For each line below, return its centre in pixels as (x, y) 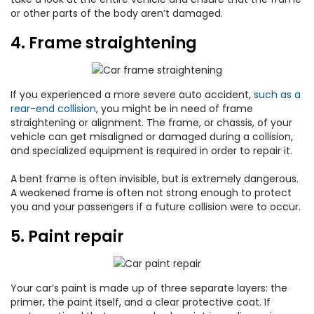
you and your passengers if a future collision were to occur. (156, 207)
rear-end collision (53, 109)
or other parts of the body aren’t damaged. (117, 13)
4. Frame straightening (105, 43)
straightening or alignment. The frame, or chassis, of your (151, 123)
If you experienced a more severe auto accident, (132, 95)
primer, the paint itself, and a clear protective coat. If (141, 302)
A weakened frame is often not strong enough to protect (151, 193)
